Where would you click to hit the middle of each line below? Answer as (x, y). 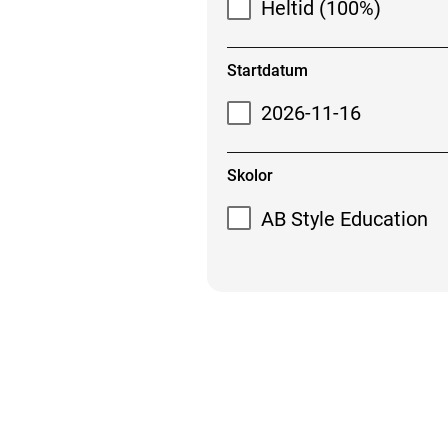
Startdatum (267, 70)
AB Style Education (345, 218)
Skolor (249, 175)
